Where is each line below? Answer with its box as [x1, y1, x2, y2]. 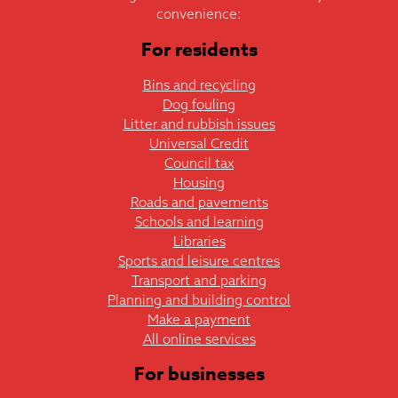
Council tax [164, 154, 234, 171]
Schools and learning [134, 212, 264, 230]
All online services [142, 330, 256, 347]
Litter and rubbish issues [123, 115, 275, 132]
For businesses [133, 361, 265, 388]
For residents [140, 36, 258, 63]
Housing [173, 173, 225, 191]
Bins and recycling [142, 76, 256, 93]
